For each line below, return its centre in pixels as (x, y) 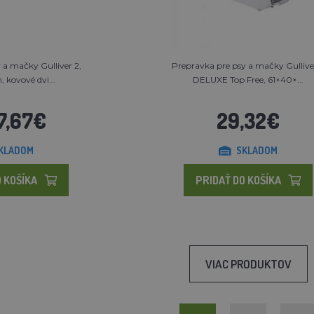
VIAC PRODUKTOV (248, 264)
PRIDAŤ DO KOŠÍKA (238, 180)
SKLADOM (257, 150)
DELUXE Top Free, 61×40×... (248, 79)
